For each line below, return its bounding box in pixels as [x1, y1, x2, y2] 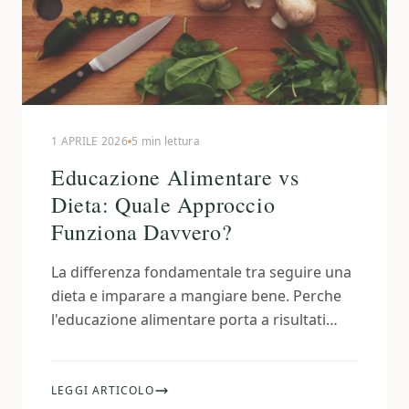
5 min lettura [131, 133, 200, 149]
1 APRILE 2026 [51, 133, 128, 149]
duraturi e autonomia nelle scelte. [51, 333, 284, 353]
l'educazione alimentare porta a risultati [51, 309, 326, 330]
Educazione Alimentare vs [51, 163, 299, 192]
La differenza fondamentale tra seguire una [51, 262, 351, 282]
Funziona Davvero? [51, 217, 233, 246]
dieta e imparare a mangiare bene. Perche [51, 286, 341, 306]
